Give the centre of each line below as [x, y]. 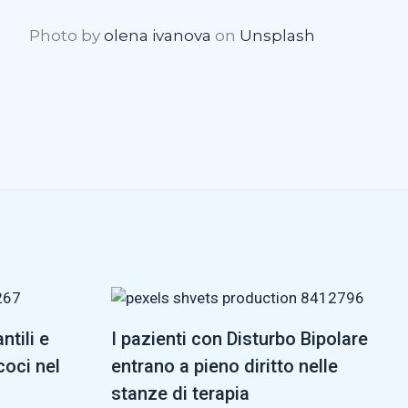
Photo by [66, 35]
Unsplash [277, 35]
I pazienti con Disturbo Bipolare [240, 338]
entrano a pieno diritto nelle [225, 366]
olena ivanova [158, 35]
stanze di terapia [181, 393]
